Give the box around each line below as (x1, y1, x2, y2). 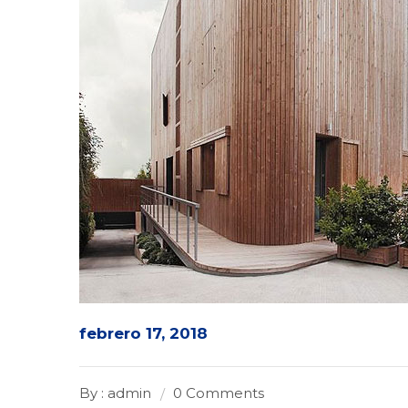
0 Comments (173, 384, 264, 402)
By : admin (79, 384, 151, 402)
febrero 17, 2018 (79, 324, 208, 342)
